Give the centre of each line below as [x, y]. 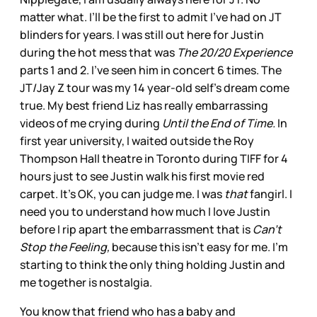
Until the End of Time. [219, 123]
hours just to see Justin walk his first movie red [142, 176]
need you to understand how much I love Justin [145, 211]
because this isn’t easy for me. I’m [199, 247]
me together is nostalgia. [86, 282]
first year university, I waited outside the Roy [137, 140]
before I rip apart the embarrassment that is [136, 229]
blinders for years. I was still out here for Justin [142, 34]
